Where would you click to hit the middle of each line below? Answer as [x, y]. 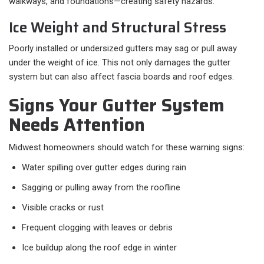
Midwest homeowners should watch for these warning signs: [127, 148]
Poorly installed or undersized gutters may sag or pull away [123, 49]
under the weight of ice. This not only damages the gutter [120, 63]
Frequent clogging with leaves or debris [97, 228]
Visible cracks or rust [63, 208]
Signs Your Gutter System [117, 105]
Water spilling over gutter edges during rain [104, 168]
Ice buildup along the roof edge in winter [99, 248]
